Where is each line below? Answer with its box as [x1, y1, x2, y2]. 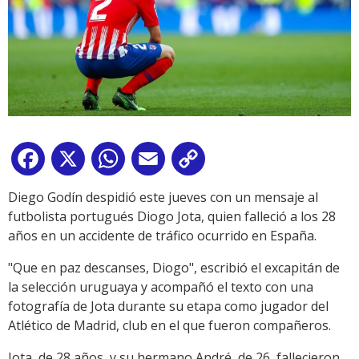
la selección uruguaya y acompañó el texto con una [8, 277, 313, 296]
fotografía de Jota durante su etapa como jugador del [8, 296, 329, 315]
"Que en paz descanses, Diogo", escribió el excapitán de [8, 258, 340, 276]
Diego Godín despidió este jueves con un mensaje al [8, 188, 318, 206]
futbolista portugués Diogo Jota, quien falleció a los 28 [8, 207, 336, 225]
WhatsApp [128, 152, 191, 171]
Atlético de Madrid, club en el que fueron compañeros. [8, 316, 331, 334]
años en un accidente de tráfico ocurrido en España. [8, 226, 317, 244]
